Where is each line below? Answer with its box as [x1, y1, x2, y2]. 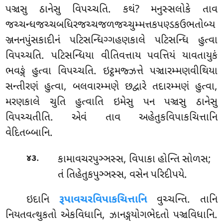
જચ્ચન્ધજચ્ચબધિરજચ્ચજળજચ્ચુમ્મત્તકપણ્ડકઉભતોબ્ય [5, 18, 216, 33]
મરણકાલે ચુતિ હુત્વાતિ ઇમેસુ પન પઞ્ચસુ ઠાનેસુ [5, 96, 218, 110]
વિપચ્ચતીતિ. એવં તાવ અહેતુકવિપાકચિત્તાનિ [5, 111, 218, 125]
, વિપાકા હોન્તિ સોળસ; [123, 152, 211, 167]
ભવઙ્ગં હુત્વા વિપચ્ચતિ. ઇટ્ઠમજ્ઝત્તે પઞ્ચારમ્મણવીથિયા [5, 65, 218, 79]
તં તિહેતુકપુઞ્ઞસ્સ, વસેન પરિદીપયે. [57, 168, 187, 182]
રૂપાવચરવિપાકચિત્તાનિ [59, 193, 147, 207]
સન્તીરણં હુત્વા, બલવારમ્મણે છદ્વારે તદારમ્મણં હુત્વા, [5, 80, 218, 95]
